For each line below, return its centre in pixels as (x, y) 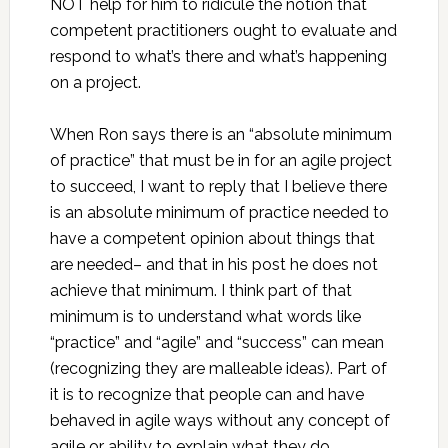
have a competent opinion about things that (212, 238)
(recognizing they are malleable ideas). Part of (218, 368)
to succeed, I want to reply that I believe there (218, 186)
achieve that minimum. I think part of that (200, 290)
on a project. (95, 82)
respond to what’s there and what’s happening (218, 56)
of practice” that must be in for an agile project (220, 160)
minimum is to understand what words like (205, 316)
